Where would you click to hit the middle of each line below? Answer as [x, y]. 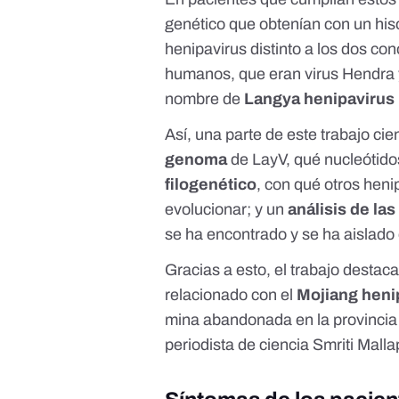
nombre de [205, 98]
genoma [198, 159]
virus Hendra [350, 73]
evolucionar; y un [227, 209]
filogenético [211, 184]
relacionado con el [231, 294]
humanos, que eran [235, 73]
